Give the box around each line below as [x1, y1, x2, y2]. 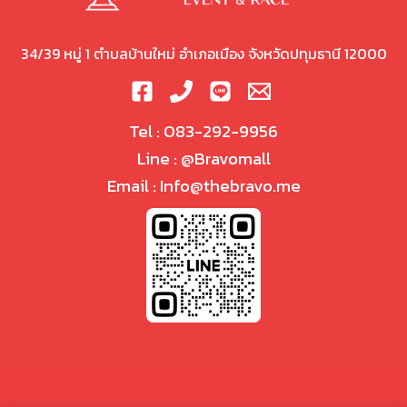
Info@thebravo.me [159, 173, 301, 199]
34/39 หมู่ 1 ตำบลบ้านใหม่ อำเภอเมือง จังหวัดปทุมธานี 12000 [20, 43, 387, 65]
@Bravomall [180, 145, 271, 172]
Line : [136, 145, 181, 172]
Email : [106, 173, 160, 199]
